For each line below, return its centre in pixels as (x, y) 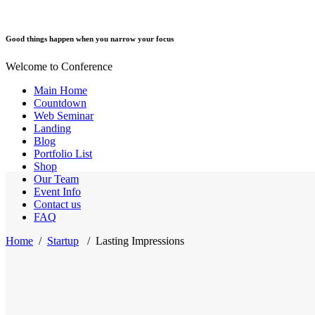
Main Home (60, 90)
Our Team (56, 179)
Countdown (60, 103)
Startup (63, 240)
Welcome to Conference (59, 66)
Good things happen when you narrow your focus (90, 38)
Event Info (57, 191)
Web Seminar (64, 115)
